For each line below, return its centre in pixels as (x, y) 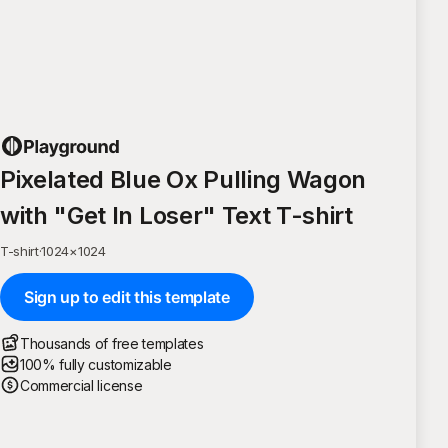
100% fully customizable (96, 364)
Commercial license (81, 385)
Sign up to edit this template (127, 296)
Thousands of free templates (112, 343)
